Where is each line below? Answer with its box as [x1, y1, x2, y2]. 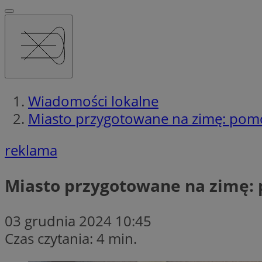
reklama [5, 140, 57, 160]
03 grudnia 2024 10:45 [5, 211, 151, 230]
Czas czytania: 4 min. [5, 228, 137, 248]
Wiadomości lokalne [28, 91, 158, 111]
